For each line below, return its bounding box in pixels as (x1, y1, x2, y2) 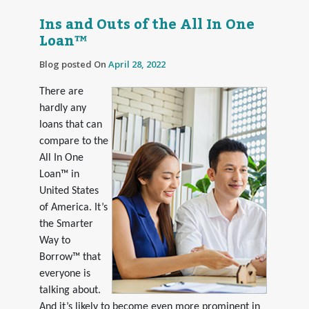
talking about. (39, 284, 101, 296)
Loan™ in (39, 168, 79, 180)
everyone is (39, 268, 90, 279)
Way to (39, 235, 70, 246)
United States (39, 185, 99, 197)
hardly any (39, 102, 86, 114)
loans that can (39, 119, 102, 130)
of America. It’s (39, 201, 108, 213)
